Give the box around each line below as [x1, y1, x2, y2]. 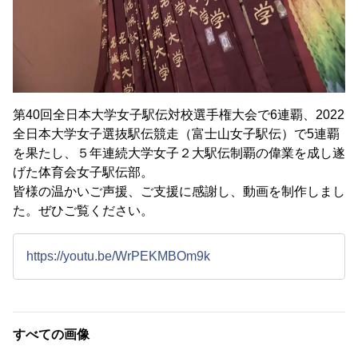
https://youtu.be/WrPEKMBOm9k [26, 249, 210, 264]
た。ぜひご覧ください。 [13, 204, 153, 218]
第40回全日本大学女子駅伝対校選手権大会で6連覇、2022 [13, 108, 344, 122]
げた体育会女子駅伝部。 [13, 165, 153, 180]
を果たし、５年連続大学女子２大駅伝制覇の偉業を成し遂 [13, 146, 345, 161]
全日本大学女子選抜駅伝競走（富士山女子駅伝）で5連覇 [13, 127, 340, 141]
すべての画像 [13, 328, 89, 342]
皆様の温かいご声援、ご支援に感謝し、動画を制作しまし [13, 185, 345, 199]
